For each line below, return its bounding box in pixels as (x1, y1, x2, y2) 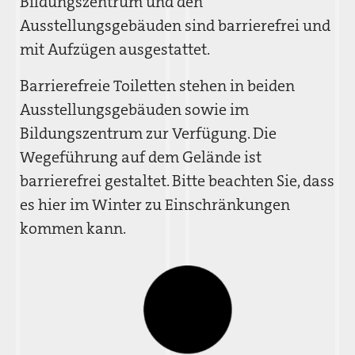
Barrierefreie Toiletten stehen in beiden (20, 75, 295, 96)
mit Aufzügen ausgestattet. (20, 39, 210, 59)
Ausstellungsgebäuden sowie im (20, 99, 249, 120)
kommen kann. (20, 218, 126, 239)
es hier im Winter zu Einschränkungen (20, 194, 290, 215)
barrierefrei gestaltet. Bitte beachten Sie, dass (20, 170, 334, 191)
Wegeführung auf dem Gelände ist (20, 147, 261, 167)
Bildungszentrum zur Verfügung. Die (20, 123, 277, 143)
